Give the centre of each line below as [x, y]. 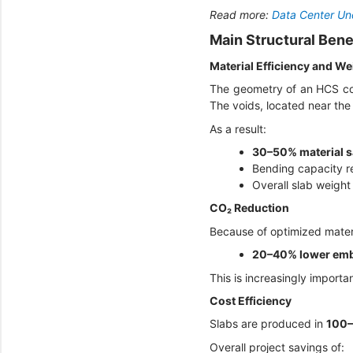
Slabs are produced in [268, 324]
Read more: [241, 15]
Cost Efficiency [252, 301]
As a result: [240, 128]
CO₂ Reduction [251, 208]
